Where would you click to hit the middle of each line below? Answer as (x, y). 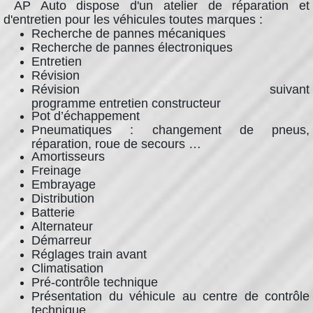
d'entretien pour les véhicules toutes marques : (133, 20)
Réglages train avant (89, 254)
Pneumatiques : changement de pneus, (170, 130)
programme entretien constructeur (126, 102)
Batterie (53, 212)
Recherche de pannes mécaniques (129, 34)
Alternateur (64, 226)
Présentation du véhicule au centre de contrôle (170, 296)
